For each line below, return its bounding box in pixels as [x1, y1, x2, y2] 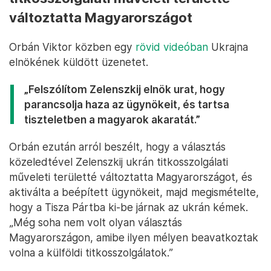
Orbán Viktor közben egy [9, 41, 135, 54]
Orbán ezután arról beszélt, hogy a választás [9, 140, 226, 154]
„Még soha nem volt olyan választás [9, 216, 182, 229]
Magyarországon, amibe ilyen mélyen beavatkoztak [9, 231, 258, 244]
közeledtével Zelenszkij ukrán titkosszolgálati [9, 155, 228, 169]
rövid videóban [135, 41, 208, 54]
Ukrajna [208, 41, 248, 54]
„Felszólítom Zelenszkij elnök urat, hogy [24, 83, 225, 96]
